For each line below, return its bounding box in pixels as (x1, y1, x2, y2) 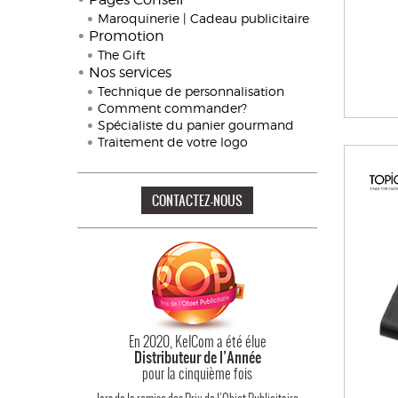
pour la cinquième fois (142, 363, 252, 383)
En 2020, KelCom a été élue (128, 331, 267, 351)
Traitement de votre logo (98, 134, 248, 149)
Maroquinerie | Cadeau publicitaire (98, 11, 309, 26)
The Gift (98, 47, 145, 62)
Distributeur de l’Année (133, 346, 261, 368)
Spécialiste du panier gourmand (98, 117, 294, 132)
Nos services (89, 64, 171, 81)
